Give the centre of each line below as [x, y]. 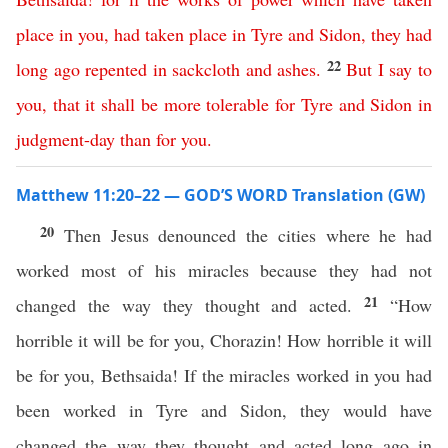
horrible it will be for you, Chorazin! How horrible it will [224, 340]
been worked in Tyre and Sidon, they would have [224, 410]
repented [116, 69]
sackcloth [206, 69]
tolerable [238, 104]
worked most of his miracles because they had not [224, 270]
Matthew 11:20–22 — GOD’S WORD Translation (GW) [220, 195]
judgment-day [65, 139]
